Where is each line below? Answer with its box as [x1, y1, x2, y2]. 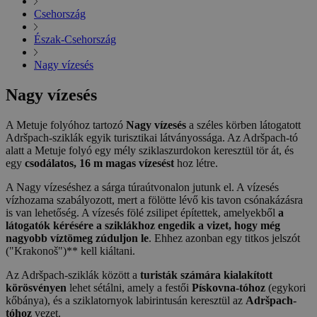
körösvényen [6, 282, 67, 294]
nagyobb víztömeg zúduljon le [6, 232, 149, 245]
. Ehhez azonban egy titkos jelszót [149, 232, 300, 245]
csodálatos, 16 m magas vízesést [25, 157, 174, 170]
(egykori [265, 282, 306, 294]
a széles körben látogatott [186, 119, 301, 132]
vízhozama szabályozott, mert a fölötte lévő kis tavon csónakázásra [6, 194, 303, 207]
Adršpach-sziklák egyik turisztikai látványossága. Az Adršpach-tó [6, 132, 298, 144]
